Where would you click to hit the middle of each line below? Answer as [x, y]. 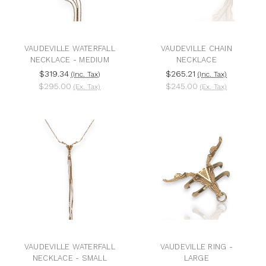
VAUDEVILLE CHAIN [196, 49]
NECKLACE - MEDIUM [69, 60]
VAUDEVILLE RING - [196, 246]
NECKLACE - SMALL [69, 258]
